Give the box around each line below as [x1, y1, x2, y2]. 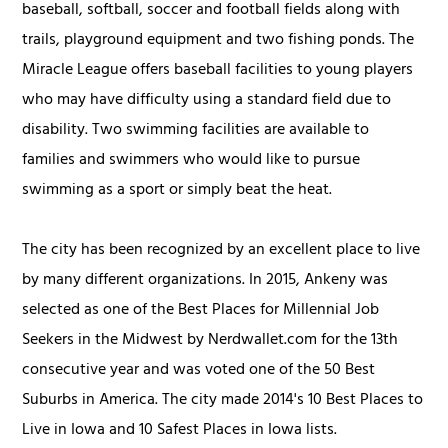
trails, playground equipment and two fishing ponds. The [22, 26, 415, 57]
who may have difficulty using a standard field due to [22, 86, 392, 117]
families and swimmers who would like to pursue [22, 146, 361, 177]
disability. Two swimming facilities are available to [22, 116, 370, 147]
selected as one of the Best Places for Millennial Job [22, 296, 380, 327]
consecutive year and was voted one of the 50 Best [22, 356, 376, 387]
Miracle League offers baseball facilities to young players [22, 56, 414, 87]
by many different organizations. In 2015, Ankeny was [22, 266, 389, 297]
